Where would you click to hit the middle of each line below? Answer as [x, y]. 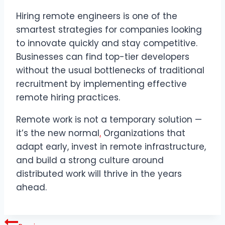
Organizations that [143, 133]
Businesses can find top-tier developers [103, 57]
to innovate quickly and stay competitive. [107, 43]
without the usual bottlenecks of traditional [110, 71]
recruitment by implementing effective [101, 84]
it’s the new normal [58, 133]
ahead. [31, 188]
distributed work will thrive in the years [99, 174]
